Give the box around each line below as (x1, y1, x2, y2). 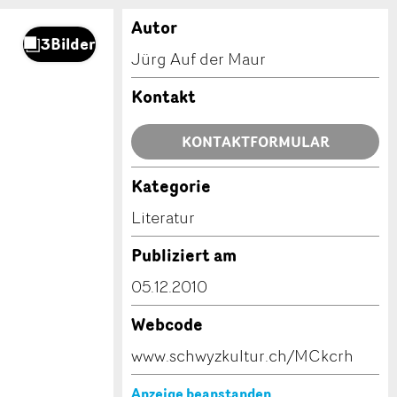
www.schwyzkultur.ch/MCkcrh (131, 344, 354, 367)
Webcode (131, 312, 203, 337)
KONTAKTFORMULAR (181, 131, 330, 152)
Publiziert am (131, 243, 237, 268)
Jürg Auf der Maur (131, 47, 266, 70)
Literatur (131, 206, 195, 229)
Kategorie (131, 174, 211, 198)
